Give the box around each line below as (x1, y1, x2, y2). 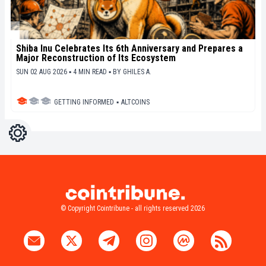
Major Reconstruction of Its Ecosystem (16, 52, 176, 64)
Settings (8, 124, 39, 136)
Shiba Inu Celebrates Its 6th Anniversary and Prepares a (16, 43, 243, 55)
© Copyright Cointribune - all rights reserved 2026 (60, 204, 205, 213)
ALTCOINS (121, 98, 150, 107)
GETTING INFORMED (54, 98, 114, 107)
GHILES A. (123, 68, 151, 77)
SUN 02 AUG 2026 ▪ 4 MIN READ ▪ (16, 68, 113, 77)
